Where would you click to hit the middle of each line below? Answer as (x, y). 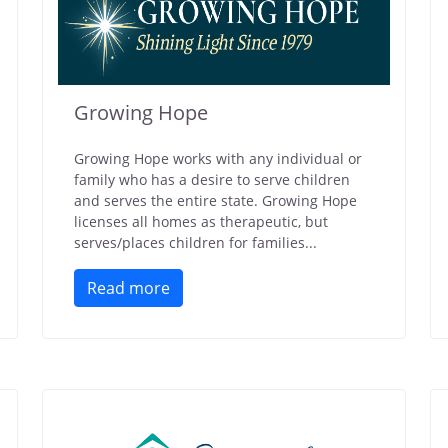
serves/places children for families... (195, 242)
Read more (128, 288)
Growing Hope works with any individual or (218, 158)
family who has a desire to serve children (212, 179)
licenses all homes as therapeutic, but (201, 221)
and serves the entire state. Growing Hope (215, 200)
